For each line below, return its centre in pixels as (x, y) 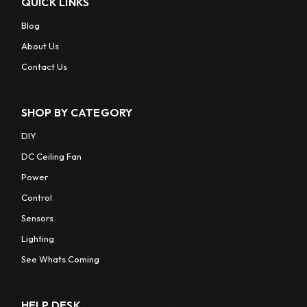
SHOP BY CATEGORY (77, 113)
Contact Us (44, 67)
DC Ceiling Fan (51, 157)
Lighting (37, 239)
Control (36, 198)
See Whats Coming (60, 259)
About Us (40, 46)
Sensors (37, 218)
